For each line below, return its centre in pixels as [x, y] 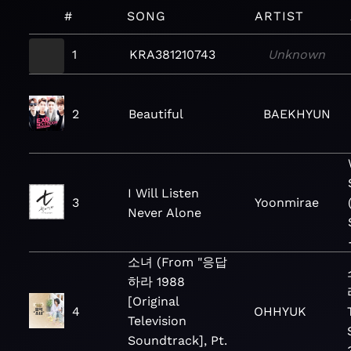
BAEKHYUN [297, 114]
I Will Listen [164, 193]
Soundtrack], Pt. [178, 340]
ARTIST [280, 16]
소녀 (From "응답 [178, 262]
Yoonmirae [286, 203]
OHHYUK [280, 311]
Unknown [296, 54]
